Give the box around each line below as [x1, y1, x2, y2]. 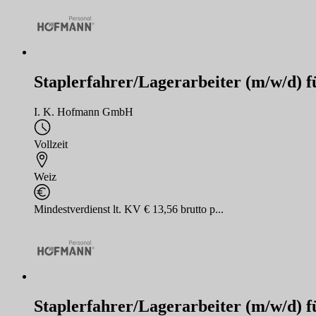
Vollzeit [34, 138, 68, 150]
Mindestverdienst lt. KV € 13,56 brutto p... [34, 202, 224, 215]
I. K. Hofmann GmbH [34, 105, 133, 118]
